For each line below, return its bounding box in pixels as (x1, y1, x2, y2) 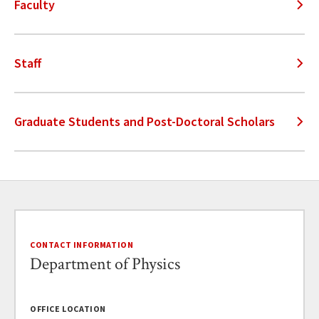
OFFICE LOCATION (30, 303, 106, 314)
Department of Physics (30, 253, 180, 275)
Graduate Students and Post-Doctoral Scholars (14, 113, 275, 130)
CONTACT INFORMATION (30, 239, 134, 250)
